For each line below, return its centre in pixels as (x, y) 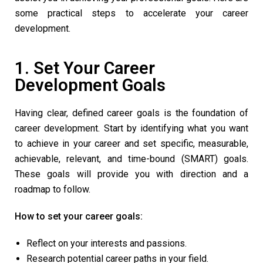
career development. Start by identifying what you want (131, 129)
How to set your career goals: (80, 217)
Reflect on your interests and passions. (107, 244)
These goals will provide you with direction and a (131, 174)
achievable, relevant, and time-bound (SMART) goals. (131, 159)
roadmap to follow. (54, 190)
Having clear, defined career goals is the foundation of (131, 113)
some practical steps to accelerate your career (131, 14)
